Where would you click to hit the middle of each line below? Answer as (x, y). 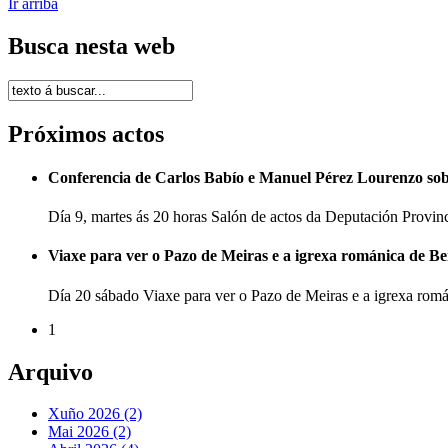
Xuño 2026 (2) (95, 414)
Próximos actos (86, 133)
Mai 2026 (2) (89, 432)
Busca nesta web (91, 45)
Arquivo (50, 371)
